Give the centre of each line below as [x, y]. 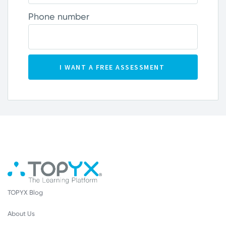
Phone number [59, 16]
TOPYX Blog [25, 192]
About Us [21, 213]
